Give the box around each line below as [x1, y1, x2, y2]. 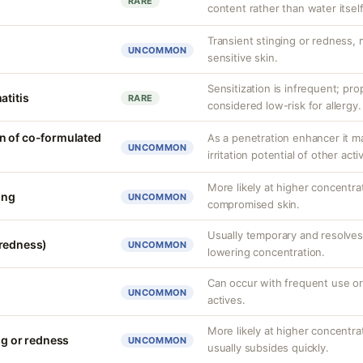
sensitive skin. [207, 51, 278, 64]
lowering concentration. [207, 246, 326, 258]
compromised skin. [207, 198, 301, 211]
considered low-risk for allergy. [207, 99, 361, 112]
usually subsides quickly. [207, 341, 329, 354]
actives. [207, 293, 246, 306]
